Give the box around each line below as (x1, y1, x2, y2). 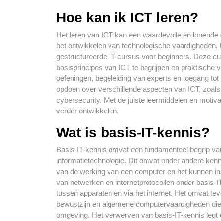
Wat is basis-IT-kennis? (56, 125, 210, 140)
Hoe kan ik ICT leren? (56, 10, 198, 25)
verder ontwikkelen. (56, 107, 119, 115)
